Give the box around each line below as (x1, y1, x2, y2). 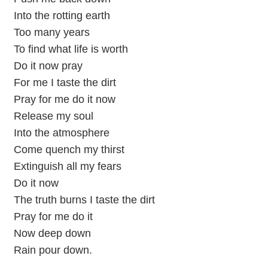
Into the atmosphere (13, 126, 109, 139)
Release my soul (13, 109, 93, 122)
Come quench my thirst (13, 143, 124, 156)
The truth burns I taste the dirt (13, 193, 155, 206)
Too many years (13, 26, 90, 38)
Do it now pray (13, 59, 83, 72)
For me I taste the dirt (13, 76, 116, 89)
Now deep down (13, 227, 91, 239)
